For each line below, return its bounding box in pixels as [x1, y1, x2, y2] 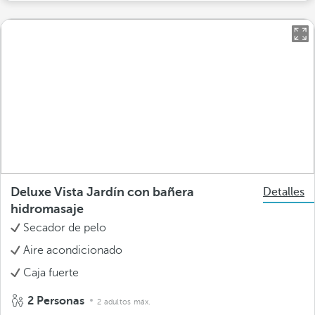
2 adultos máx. [97, 297, 151, 307]
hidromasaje [11, 201, 84, 216]
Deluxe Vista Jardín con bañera [11, 184, 194, 199]
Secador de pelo [23, 221, 106, 234]
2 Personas [25, 294, 87, 307]
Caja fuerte [23, 266, 79, 279]
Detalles [263, 185, 304, 198]
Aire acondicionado [23, 243, 122, 257]
